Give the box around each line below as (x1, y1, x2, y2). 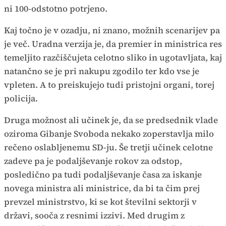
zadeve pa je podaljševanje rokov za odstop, (4, 154, 182, 167)
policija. (4, 92, 40, 104)
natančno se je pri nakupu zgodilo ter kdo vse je (4, 65, 199, 77)
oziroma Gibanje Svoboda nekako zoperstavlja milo (4, 127, 214, 140)
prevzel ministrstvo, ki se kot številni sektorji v (4, 195, 197, 208)
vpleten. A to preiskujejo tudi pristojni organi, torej (4, 78, 214, 91)
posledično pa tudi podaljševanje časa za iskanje (4, 168, 202, 181)
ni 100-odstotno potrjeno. (4, 2, 109, 15)
